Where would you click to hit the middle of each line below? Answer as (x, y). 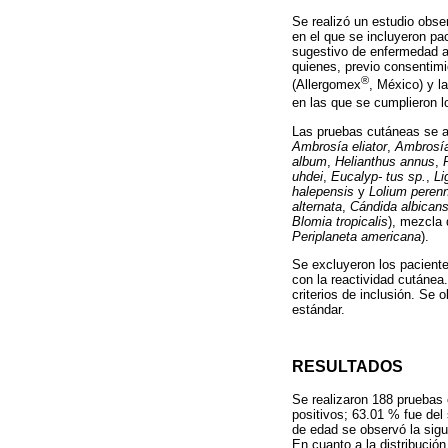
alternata (317, 206)
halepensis (323, 191)
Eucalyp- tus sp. (378, 176)
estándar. (318, 309)
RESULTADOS (347, 365)
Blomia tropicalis (340, 221)
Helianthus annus (385, 161)
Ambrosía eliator (339, 146)
